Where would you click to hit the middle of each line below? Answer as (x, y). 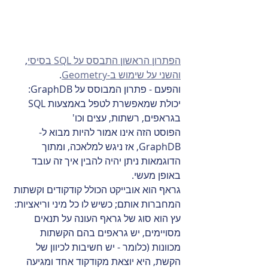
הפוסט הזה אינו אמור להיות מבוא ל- (110, 133)
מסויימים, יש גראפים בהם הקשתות (109, 233)
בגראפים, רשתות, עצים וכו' (127, 118)
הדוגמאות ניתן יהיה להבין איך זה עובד (105, 161)
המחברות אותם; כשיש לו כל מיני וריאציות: (96, 204)
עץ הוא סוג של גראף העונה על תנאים (106, 219)
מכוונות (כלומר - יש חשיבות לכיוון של (107, 247)
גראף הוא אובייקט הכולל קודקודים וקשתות (96, 190)
